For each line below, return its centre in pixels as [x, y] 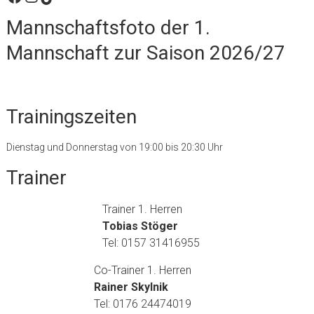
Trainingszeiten [71, 117]
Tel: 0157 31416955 [151, 243]
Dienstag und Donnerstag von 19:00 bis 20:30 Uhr [114, 148]
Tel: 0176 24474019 [143, 304]
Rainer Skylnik [131, 287]
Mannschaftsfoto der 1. [108, 28]
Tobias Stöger [141, 226]
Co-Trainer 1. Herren [143, 271]
